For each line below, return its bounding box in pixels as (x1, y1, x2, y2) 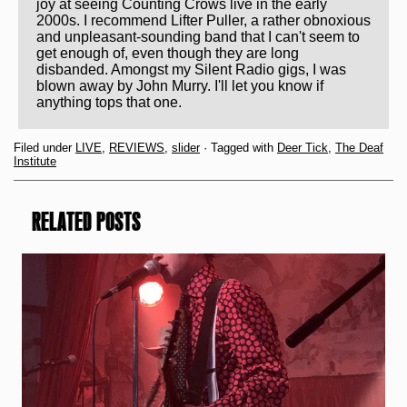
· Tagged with (200, 140, 277, 154)
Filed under (14, 140, 75, 154)
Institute (14, 154, 56, 168)
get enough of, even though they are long (36, 45, 299, 61)
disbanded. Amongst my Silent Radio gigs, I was (36, 61, 346, 77)
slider (172, 140, 200, 154)
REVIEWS (109, 140, 164, 154)
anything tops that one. (36, 94, 182, 110)
